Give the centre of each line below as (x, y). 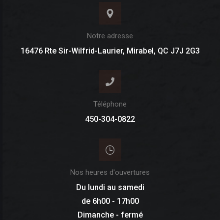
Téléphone (110, 104)
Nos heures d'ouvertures (110, 172)
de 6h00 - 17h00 (110, 201)
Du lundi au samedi (110, 187)
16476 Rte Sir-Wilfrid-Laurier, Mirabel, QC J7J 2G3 (110, 51)
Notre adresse (110, 36)
